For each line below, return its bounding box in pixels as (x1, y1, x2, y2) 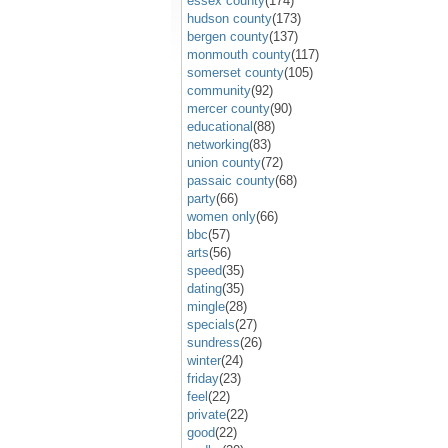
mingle (187, 298, 225, 314)
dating (187, 280, 222, 296)
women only (187, 208, 256, 224)
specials (187, 316, 235, 332)
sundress (187, 334, 240, 350)
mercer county (187, 100, 270, 116)
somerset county (187, 64, 284, 80)
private (187, 406, 226, 422)
